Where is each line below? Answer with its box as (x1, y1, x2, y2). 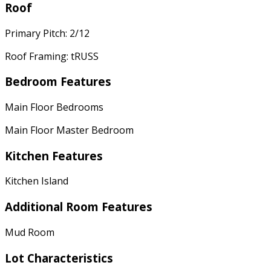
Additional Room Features (5, 199, 152, 215)
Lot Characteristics (5, 250, 113, 266)
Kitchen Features (5, 148, 103, 163)
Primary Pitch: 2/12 (5, 26, 90, 40)
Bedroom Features (5, 74, 111, 90)
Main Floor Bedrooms (5, 100, 103, 114)
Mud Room (5, 225, 54, 239)
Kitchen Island (5, 174, 68, 188)
